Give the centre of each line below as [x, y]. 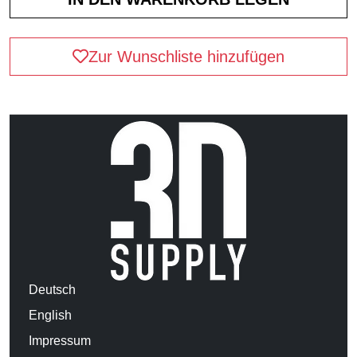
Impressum [60, 341]
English [50, 315]
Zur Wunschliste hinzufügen [186, 57]
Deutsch [52, 290]
